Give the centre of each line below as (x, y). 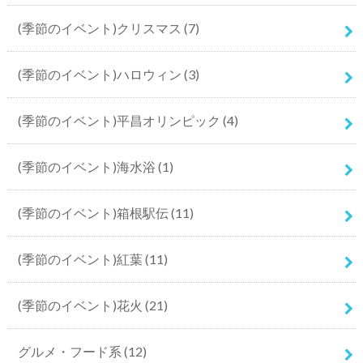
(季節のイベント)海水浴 (88, 166)
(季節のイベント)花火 (81, 305)
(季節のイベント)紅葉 (81, 258)
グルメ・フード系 (70, 351)
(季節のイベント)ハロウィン (100, 74)
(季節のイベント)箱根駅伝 (94, 212)
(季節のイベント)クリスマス (100, 28)
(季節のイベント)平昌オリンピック (120, 120)
